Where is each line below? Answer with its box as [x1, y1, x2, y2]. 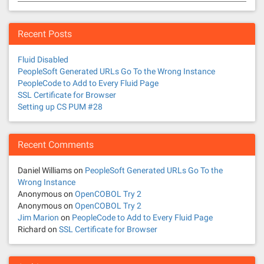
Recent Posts [18, 28, 72, 39]
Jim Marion [18, 213, 59, 222]
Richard [18, 225, 46, 234]
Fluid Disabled [18, 55, 68, 64]
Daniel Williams [18, 166, 72, 175]
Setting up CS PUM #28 [18, 102, 103, 111]
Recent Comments [18, 139, 94, 150]
